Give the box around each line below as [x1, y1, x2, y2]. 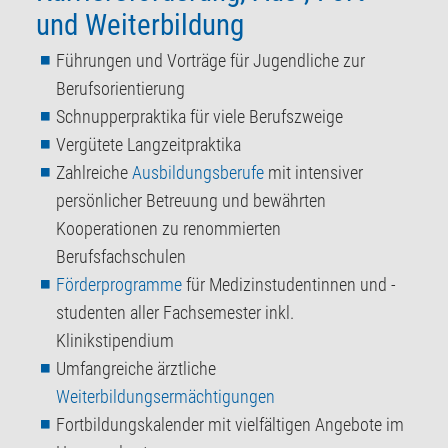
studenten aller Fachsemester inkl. [55, 301, 294, 323]
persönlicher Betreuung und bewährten [55, 189, 326, 211]
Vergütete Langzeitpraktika [55, 133, 241, 155]
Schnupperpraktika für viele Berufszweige [55, 105, 343, 127]
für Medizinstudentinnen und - [181, 273, 396, 295]
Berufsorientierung [55, 77, 185, 99]
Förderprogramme [55, 273, 182, 295]
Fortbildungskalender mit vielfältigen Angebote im [55, 413, 404, 435]
